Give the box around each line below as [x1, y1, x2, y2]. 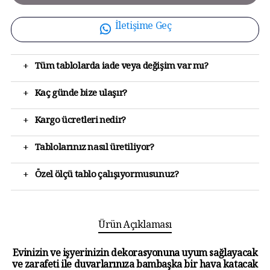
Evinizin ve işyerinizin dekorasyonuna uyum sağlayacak [12, 246, 258, 263]
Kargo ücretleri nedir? [34, 114, 126, 130]
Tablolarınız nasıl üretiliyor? [34, 141, 154, 157]
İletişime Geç [115, 19, 172, 36]
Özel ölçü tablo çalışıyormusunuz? [34, 168, 179, 184]
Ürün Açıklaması [98, 218, 172, 235]
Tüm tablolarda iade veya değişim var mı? [34, 60, 209, 75]
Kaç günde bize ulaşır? [34, 87, 127, 102]
